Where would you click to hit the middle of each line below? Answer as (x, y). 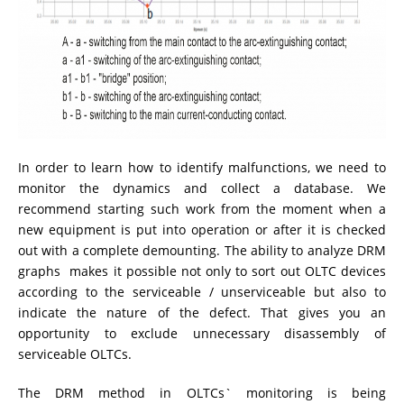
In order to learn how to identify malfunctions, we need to (202, 167)
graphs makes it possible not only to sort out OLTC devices (202, 271)
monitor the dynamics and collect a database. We (202, 188)
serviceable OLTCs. (75, 353)
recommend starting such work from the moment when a (202, 208)
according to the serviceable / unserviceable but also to (202, 291)
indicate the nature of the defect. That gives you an (202, 312)
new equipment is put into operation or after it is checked (202, 229)
